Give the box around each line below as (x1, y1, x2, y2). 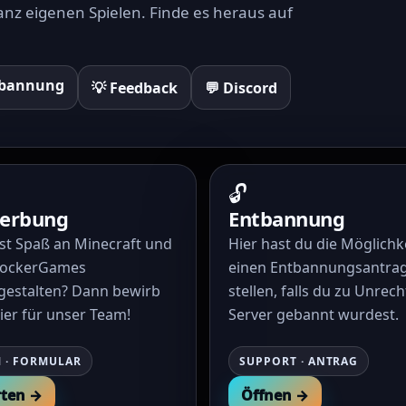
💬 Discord (205, 77, 277, 98)
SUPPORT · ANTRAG (239, 353, 359, 369)
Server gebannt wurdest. (228, 304, 399, 324)
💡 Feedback (92, 77, 178, 98)
